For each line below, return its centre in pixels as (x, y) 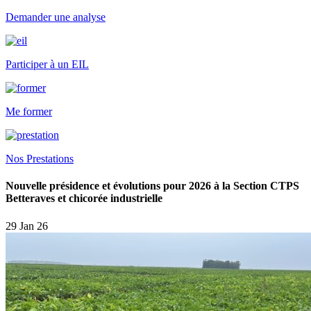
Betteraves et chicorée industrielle (84, 199)
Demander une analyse (56, 17)
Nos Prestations (40, 159)
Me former (29, 111)
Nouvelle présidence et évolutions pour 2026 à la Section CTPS (152, 186)
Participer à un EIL (47, 64)
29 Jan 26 (27, 226)
